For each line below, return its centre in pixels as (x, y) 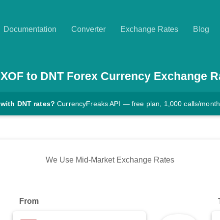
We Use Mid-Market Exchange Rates (110, 160)
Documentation (30, 29)
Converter (88, 29)
